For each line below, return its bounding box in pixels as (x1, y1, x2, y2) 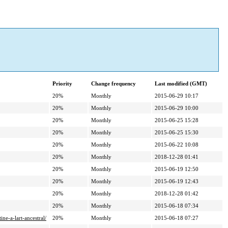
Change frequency (91, 80, 136, 87)
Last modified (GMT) (155, 80, 207, 87)
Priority (52, 80, 72, 87)
